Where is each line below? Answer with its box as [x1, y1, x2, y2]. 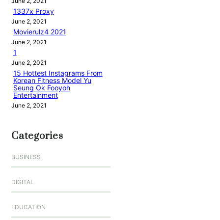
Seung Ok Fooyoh [13, 83, 70, 92]
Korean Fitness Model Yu [13, 76, 91, 85]
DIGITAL [11, 178, 34, 186]
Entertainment [13, 91, 58, 100]
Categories [11, 130, 63, 143]
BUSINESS [11, 153, 41, 161]
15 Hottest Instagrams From [13, 69, 103, 78]
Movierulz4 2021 [13, 27, 66, 36]
